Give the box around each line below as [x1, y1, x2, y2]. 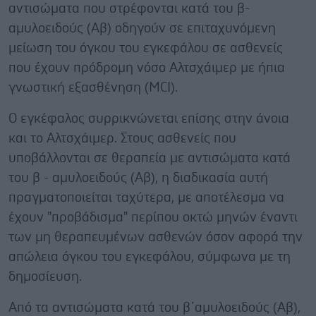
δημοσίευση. [8, 269, 82, 284]
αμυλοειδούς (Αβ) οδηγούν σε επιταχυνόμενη [8, 21, 276, 35]
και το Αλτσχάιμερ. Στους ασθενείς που [8, 131, 236, 145]
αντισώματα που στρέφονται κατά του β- [8, 1, 250, 16]
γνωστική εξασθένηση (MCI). [8, 80, 178, 95]
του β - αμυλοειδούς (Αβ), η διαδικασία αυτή [8, 171, 268, 185]
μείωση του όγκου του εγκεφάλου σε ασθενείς [8, 41, 283, 55]
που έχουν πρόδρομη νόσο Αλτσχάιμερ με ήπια [8, 61, 285, 75]
